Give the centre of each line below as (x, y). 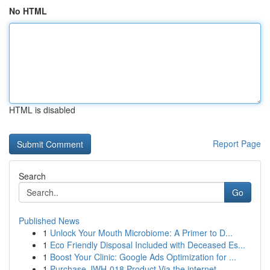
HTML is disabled (42, 110)
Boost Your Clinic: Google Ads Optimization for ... (143, 257)
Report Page (237, 143)
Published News (49, 221)
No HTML (28, 11)
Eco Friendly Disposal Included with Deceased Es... (148, 245)
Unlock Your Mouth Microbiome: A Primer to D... (141, 233)
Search (32, 176)
